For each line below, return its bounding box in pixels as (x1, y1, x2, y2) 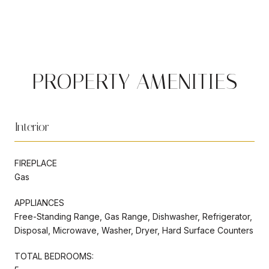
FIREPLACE (14, 157, 57, 168)
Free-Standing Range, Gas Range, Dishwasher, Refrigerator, (14, 211, 252, 222)
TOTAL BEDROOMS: (14, 250, 94, 261)
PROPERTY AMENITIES (32, 68, 237, 94)
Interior (14, 119, 49, 134)
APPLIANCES (14, 197, 64, 208)
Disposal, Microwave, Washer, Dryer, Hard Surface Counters (14, 225, 253, 235)
